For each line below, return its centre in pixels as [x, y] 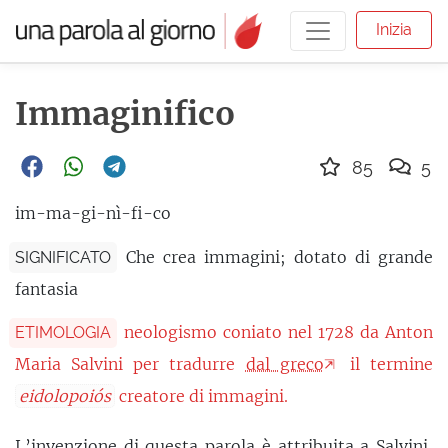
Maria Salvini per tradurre [130, 364]
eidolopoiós [65, 396]
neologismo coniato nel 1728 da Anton [278, 331]
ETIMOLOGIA [63, 332]
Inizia [393, 29]
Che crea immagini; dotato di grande [279, 256]
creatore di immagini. [201, 396]
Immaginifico [125, 114]
